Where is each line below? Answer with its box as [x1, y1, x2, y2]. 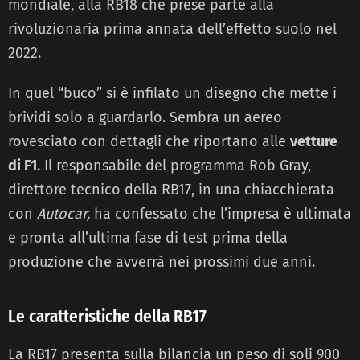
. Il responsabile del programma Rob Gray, [37, 157, 311, 175]
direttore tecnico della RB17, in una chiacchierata [8, 181, 334, 199]
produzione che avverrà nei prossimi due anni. [8, 253, 315, 272]
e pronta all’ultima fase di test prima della [8, 229, 288, 247]
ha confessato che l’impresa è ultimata [90, 205, 351, 223]
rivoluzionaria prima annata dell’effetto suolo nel [8, 20, 337, 39]
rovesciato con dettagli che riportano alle [8, 133, 290, 151]
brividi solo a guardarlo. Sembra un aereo [8, 108, 282, 127]
